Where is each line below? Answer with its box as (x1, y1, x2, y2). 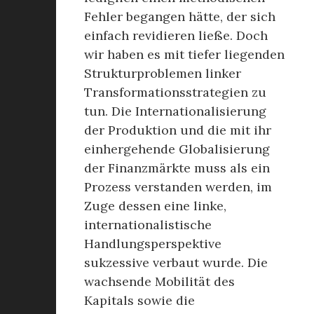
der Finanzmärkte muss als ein (84, 160, 270, 176)
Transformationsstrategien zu (84, 84, 266, 100)
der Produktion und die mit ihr (84, 122, 271, 138)
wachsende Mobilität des (84, 273, 235, 289)
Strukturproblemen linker (84, 65, 241, 81)
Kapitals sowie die (84, 292, 195, 308)
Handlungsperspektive (84, 235, 221, 252)
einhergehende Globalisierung (84, 141, 270, 157)
